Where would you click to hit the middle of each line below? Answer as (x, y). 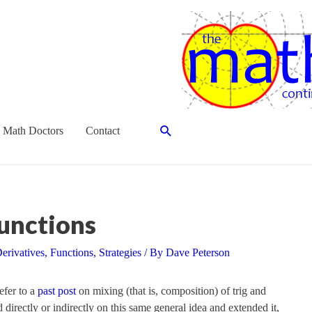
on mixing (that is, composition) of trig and (171, 291)
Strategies (120, 253)
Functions (72, 253)
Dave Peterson (198, 253)
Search (178, 130)
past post (57, 291)
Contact (103, 131)
